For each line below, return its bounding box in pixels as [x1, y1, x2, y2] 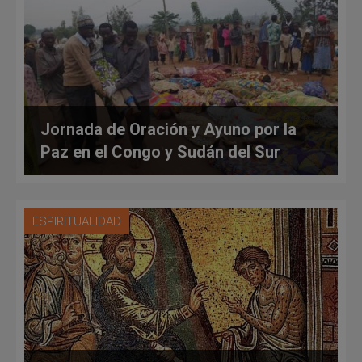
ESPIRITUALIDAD [32, 214, 121, 229]
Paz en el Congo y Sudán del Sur [40, 142, 280, 162]
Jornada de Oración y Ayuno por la [40, 120, 297, 140]
